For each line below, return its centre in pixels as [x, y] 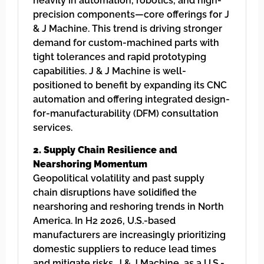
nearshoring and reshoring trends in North [128, 206]
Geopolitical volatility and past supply [119, 178]
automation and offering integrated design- [131, 99]
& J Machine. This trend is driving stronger [128, 28]
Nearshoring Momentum [90, 164]
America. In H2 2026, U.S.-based [104, 220]
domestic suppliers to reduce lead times [125, 249]
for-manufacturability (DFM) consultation [126, 113]
